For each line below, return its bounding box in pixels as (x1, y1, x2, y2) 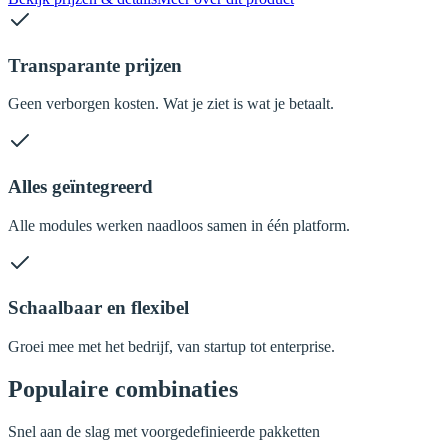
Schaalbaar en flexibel (8, 297, 189, 319)
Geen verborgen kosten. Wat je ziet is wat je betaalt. (8, 95, 334, 113)
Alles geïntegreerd (8, 175, 153, 197)
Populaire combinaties (8, 376, 238, 403)
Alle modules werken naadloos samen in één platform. (8, 216, 350, 234)
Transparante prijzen (8, 54, 182, 76)
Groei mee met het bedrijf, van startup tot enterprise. (8, 338, 335, 356)
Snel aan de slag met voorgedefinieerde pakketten (8, 422, 320, 440)
